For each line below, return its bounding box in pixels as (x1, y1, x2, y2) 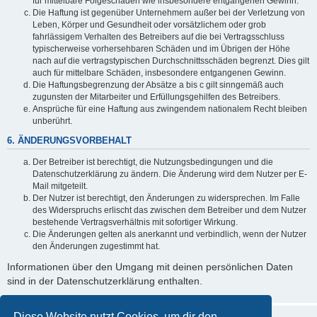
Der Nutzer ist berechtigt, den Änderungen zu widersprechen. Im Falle (33, 192, 300, 203)
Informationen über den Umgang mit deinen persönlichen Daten (7, 261, 293, 273)
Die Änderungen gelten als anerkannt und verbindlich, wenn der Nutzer (33, 229, 306, 239)
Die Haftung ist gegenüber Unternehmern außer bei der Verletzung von (33, 8, 305, 18)
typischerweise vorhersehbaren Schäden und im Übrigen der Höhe (33, 44, 290, 54)
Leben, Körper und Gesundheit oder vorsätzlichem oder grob (33, 20, 266, 30)
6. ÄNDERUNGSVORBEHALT (7, 135, 132, 146)
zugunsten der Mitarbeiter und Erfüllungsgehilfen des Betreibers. (33, 92, 280, 103)
